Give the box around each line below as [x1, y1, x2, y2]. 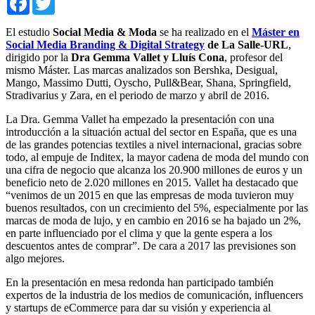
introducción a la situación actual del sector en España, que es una [6, 125, 297, 138]
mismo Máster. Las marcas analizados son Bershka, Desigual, [6, 63, 278, 76]
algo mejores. [6, 252, 65, 264]
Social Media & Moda [53, 25, 157, 38]
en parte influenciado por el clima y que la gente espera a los [6, 226, 272, 239]
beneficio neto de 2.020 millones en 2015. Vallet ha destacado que [6, 176, 298, 188]
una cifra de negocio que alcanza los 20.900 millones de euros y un [6, 163, 302, 176]
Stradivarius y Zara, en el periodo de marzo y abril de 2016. [6, 89, 269, 101]
